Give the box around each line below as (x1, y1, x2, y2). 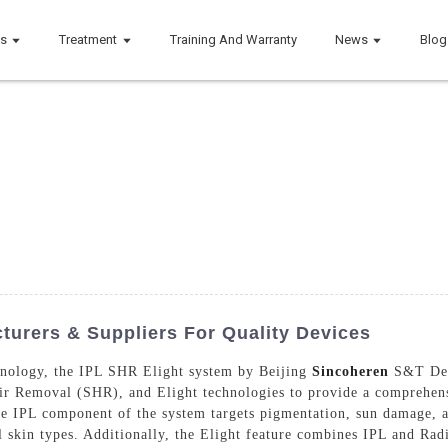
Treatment (59, 32, 118, 47)
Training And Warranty (169, 32, 297, 47)
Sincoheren (312, 363, 389, 379)
